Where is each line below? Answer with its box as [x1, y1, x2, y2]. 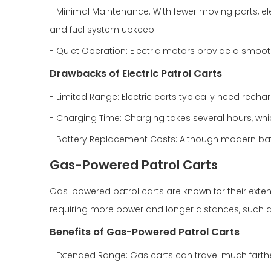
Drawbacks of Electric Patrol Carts [50, 67, 222, 80]
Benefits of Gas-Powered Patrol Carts [50, 225, 240, 239]
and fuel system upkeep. [50, 24, 156, 36]
